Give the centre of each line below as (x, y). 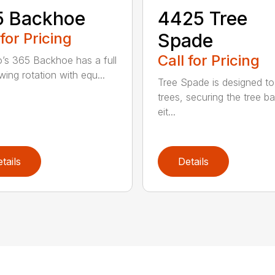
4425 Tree (202, 19)
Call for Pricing (208, 61)
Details (193, 162)
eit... (166, 112)
